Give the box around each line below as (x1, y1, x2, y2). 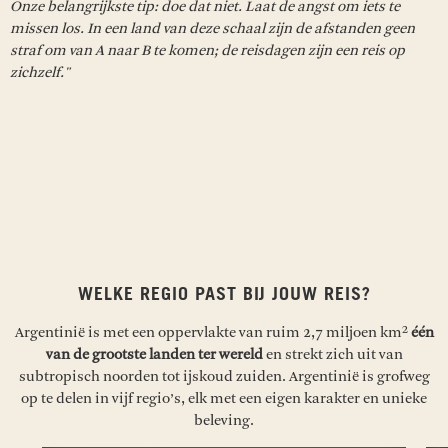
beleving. (194, 411, 254, 429)
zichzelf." (10, 63, 70, 81)
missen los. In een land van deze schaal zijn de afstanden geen (10, 19, 415, 37)
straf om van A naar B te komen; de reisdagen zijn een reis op (10, 41, 405, 59)
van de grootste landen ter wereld (45, 345, 266, 363)
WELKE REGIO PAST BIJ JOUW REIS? (77, 285, 371, 304)
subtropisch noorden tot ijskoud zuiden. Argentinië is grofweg (18, 367, 430, 385)
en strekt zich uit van (265, 345, 403, 363)
